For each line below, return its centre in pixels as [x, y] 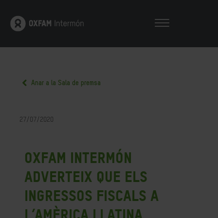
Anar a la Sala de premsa [65, 83]
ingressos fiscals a [91, 196]
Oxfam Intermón [78, 158]
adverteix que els [86, 177]
